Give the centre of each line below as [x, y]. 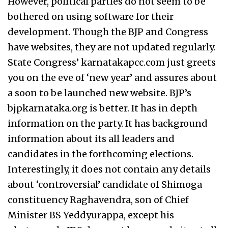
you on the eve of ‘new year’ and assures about [112, 78]
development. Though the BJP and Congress [108, 32]
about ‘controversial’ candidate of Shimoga [105, 184]
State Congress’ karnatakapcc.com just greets [112, 62]
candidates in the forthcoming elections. [101, 154]
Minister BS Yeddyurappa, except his [91, 215]
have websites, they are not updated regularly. [111, 47]
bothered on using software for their [91, 17]
